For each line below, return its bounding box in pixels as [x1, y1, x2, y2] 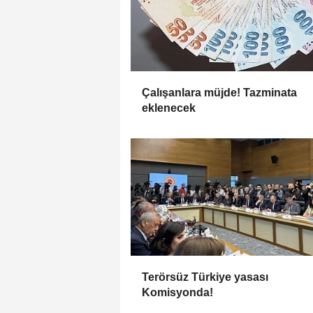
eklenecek [142, 102, 196, 115]
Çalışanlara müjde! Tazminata [142, 87, 297, 99]
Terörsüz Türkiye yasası [142, 271, 268, 284]
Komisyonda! [142, 286, 213, 299]
